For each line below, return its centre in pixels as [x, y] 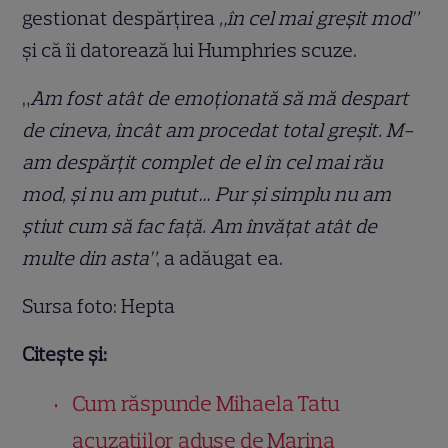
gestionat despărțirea [121, 17]
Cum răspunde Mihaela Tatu [206, 403]
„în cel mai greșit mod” [319, 17]
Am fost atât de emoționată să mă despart [220, 97]
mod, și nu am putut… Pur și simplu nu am [207, 193]
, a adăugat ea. [222, 257]
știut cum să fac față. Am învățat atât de [200, 225]
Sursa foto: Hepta [99, 305]
